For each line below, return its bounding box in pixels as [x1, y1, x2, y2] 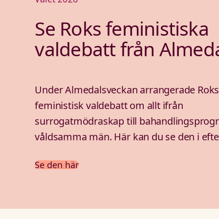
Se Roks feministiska [35, 15, 209, 41]
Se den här [35, 159, 79, 171]
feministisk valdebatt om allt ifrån [35, 99, 183, 112]
